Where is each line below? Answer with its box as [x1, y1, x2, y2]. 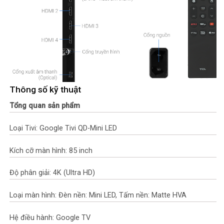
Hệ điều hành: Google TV [9, 213, 90, 222]
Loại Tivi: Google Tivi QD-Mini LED [9, 123, 117, 132]
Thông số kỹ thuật [9, 84, 81, 95]
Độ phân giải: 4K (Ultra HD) [9, 168, 95, 177]
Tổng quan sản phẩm [9, 101, 80, 110]
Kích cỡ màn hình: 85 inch [9, 146, 92, 155]
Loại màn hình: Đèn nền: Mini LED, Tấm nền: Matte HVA [9, 191, 186, 200]
